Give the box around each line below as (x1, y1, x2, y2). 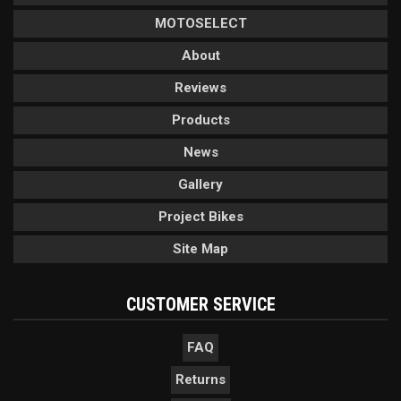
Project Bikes (158, 209, 243, 226)
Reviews (175, 80, 226, 97)
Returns (175, 371, 226, 388)
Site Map (173, 241, 228, 258)
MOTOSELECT (154, 15, 247, 32)
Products (171, 112, 230, 129)
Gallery (178, 176, 223, 193)
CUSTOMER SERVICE (125, 294, 276, 316)
